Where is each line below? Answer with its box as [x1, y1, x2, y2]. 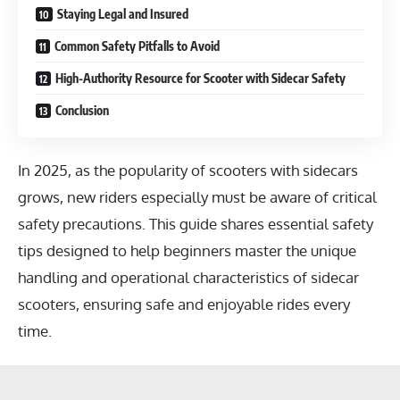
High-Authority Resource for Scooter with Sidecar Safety [55, 70, 346, 86]
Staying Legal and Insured [57, 5, 188, 21]
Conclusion [55, 102, 109, 118]
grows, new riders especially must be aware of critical [18, 187, 377, 206]
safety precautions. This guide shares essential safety [18, 214, 373, 233]
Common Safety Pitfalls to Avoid [54, 37, 220, 54]
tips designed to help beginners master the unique [18, 241, 356, 260]
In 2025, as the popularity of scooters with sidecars [18, 161, 358, 179]
